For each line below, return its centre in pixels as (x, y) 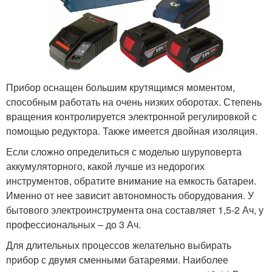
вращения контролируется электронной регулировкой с (131, 116)
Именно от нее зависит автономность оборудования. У (130, 195)
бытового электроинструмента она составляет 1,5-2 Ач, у (135, 209)
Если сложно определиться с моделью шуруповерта (124, 151)
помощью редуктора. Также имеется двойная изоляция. (132, 131)
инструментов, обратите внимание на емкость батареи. (131, 180)
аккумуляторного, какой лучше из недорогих (105, 166)
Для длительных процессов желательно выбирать (119, 245)
